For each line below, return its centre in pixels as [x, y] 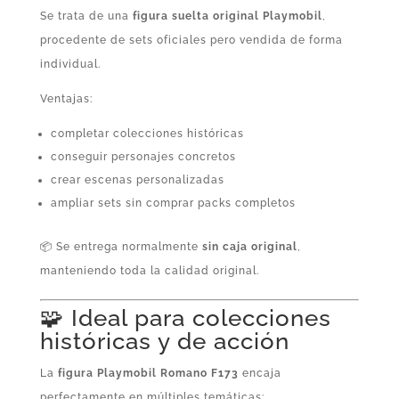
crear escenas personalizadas [137, 179]
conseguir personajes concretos [143, 156]
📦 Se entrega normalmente [121, 246]
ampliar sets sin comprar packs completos [173, 203]
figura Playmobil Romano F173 [148, 373]
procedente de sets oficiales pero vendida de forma [191, 40]
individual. [70, 64]
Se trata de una [86, 16]
